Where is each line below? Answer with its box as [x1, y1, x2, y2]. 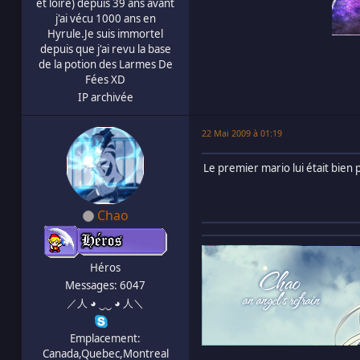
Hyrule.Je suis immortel [47, 26, 163, 41]
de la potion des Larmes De [38, 56, 173, 72]
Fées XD [85, 72, 125, 87]
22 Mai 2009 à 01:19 [202, 126, 282, 139]
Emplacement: [70, 330, 141, 346]
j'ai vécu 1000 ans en [55, 10, 156, 26]
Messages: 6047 [65, 277, 145, 292]
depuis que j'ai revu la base [39, 41, 171, 56]
